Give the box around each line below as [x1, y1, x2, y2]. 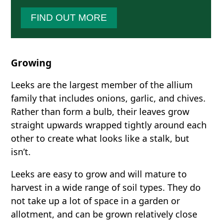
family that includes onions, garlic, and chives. [11, 92, 206, 105]
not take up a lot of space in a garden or [11, 195, 180, 207]
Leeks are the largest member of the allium [11, 79, 193, 91]
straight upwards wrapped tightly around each [11, 119, 207, 131]
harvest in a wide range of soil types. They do [11, 181, 201, 194]
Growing [11, 56, 52, 70]
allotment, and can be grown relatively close [11, 208, 198, 221]
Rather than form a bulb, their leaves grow [11, 106, 190, 118]
